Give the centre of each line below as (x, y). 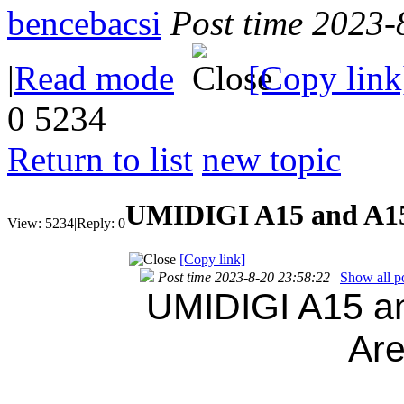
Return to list (100, 159)
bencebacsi (84, 23)
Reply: (96, 223)
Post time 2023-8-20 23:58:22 (244, 277)
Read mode (94, 78)
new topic (271, 159)
